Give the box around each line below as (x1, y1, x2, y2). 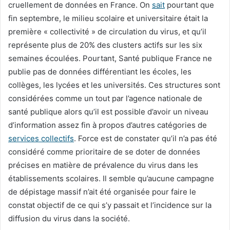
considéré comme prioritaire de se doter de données (8, 146, 200, 157)
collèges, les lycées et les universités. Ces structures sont (8, 80, 220, 90)
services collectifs (8, 133, 74, 143)
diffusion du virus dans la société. (8, 213, 130, 223)
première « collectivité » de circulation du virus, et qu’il (8, 26, 206, 36)
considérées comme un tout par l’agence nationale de (8, 93, 202, 103)
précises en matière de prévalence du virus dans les (8, 160, 198, 170)
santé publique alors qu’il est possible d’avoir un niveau (8, 106, 208, 117)
